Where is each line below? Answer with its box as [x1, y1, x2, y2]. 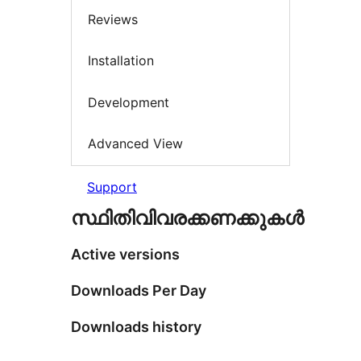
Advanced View [88, 135, 183, 152]
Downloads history [71, 317, 201, 335]
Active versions [71, 245, 180, 263]
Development [88, 93, 169, 110]
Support [87, 178, 137, 195]
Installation [88, 52, 154, 69]
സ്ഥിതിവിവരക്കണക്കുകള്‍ [71, 205, 304, 230]
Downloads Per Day [71, 281, 206, 299]
